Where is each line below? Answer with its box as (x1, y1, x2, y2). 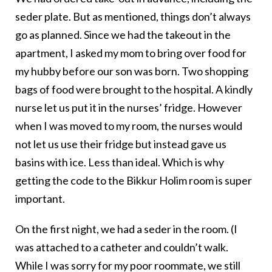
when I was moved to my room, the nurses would (15, 119, 242, 133)
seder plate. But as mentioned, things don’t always (15, 10, 251, 24)
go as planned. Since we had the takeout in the (15, 28, 231, 42)
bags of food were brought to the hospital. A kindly (15, 83, 253, 97)
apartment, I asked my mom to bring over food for (15, 46, 246, 60)
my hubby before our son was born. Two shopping (15, 64, 248, 78)
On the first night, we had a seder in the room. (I (15, 222, 237, 236)
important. (15, 192, 65, 206)
